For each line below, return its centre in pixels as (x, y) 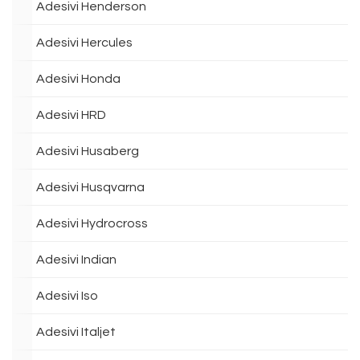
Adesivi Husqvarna (90, 187)
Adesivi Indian (76, 260)
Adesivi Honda (78, 79)
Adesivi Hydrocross (92, 223)
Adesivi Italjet (76, 332)
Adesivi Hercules (84, 43)
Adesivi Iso (67, 296)
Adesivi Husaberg (88, 151)
